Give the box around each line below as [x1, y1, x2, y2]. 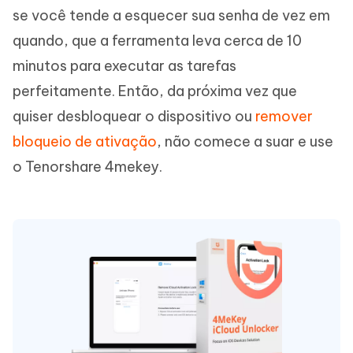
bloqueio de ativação [13, 132, 157, 150]
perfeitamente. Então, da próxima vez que [13, 81, 297, 100]
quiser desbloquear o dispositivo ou [13, 106, 255, 125]
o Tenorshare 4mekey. [13, 157, 162, 176]
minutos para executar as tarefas [13, 56, 236, 75]
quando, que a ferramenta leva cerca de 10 [13, 31, 302, 50]
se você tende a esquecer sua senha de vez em [13, 6, 330, 24]
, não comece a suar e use [157, 132, 333, 150]
